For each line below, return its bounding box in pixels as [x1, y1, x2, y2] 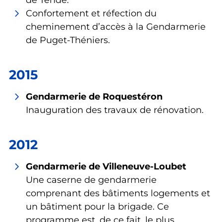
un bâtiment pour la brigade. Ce [26, 201, 169, 212]
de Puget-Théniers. [26, 35, 110, 46]
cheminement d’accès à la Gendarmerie [26, 21, 206, 32]
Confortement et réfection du [26, 8, 157, 19]
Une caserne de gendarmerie [26, 174, 157, 185]
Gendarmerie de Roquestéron [26, 91, 163, 102]
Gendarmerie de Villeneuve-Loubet [26, 161, 186, 172]
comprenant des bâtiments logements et [26, 188, 210, 199]
